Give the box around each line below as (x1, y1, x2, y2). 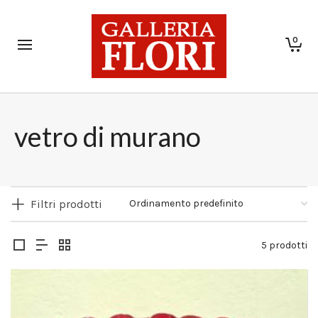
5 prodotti (261, 239, 307, 251)
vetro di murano (14, 120, 201, 153)
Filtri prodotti (31, 197, 102, 211)
